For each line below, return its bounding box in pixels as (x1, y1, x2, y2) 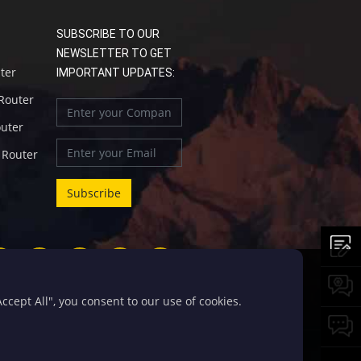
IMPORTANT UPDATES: (56, 66, 175, 79)
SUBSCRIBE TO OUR (56, 27, 160, 40)
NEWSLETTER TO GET (56, 47, 172, 60)
